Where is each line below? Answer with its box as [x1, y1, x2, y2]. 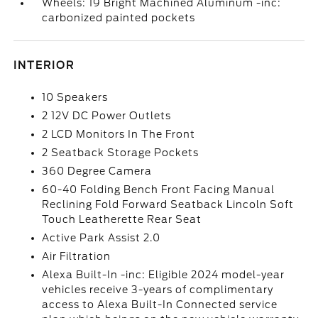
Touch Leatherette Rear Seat [42, 214, 202, 225]
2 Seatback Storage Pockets [42, 147, 199, 158]
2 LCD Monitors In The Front [42, 128, 196, 140]
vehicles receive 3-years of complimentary [42, 284, 274, 295]
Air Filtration [42, 251, 111, 262]
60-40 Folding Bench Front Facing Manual [42, 184, 275, 195]
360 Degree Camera [42, 165, 153, 177]
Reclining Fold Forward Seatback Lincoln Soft [42, 199, 295, 210]
